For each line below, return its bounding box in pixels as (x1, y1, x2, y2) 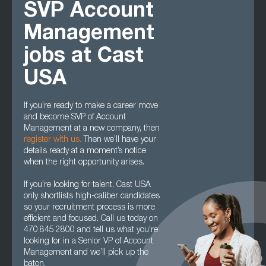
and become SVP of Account (24, 113, 126, 122)
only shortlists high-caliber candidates (24, 192, 160, 201)
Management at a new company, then (24, 125, 160, 133)
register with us (24, 136, 80, 144)
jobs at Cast (24, 47, 144, 68)
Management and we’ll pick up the (24, 249, 148, 257)
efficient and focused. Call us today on (24, 215, 158, 223)
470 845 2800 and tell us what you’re (24, 226, 158, 235)
